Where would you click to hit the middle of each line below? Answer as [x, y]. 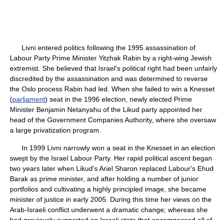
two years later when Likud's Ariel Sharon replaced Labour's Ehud [112, 168]
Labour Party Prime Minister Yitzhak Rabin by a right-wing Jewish [111, 58]
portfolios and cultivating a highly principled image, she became [108, 189]
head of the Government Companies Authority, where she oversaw [113, 120]
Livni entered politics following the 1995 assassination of [103, 48]
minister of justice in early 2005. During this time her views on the [111, 199]
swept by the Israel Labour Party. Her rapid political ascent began [111, 158]
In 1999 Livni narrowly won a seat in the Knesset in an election [112, 148]
